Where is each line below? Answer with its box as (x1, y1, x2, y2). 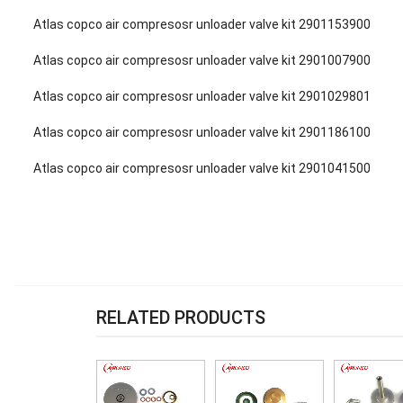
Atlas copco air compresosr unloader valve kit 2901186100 (33, 125, 371, 139)
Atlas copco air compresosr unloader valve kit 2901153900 (33, 17, 371, 31)
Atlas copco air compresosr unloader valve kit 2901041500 (33, 161, 371, 175)
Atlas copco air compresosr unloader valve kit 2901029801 (33, 89, 371, 103)
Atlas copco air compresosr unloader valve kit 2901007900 (33, 53, 371, 67)
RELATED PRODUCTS (95, 307, 265, 328)
